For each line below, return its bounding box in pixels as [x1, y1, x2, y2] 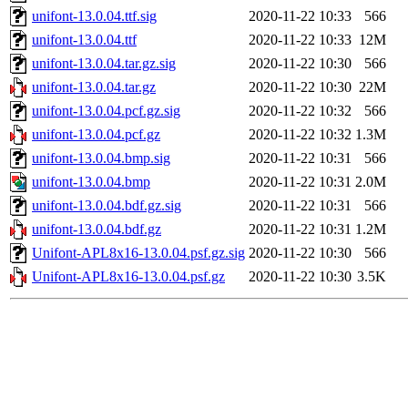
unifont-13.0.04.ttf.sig [32, 8, 157, 25]
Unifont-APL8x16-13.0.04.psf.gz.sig [32, 245, 245, 261]
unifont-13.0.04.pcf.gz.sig [32, 103, 180, 119]
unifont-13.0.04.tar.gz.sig [32, 56, 176, 72]
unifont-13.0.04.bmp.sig [32, 150, 170, 167]
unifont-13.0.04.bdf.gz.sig [32, 198, 181, 214]
